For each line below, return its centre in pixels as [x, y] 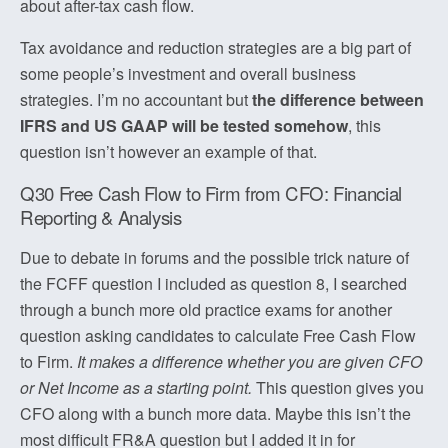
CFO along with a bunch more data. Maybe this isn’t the [215, 413]
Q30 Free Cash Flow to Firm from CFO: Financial [211, 193]
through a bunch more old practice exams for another [206, 309]
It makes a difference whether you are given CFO [249, 361]
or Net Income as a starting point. [136, 387]
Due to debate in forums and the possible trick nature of [214, 257]
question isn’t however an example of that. [168, 151]
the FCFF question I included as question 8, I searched [213, 283]
